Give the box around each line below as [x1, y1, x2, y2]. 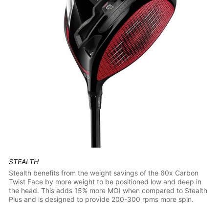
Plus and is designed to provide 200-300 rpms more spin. [8, 195, 194, 204]
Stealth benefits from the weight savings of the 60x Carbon [8, 169, 198, 177]
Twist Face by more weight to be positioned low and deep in [8, 177, 201, 186]
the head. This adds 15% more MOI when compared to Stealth [8, 186, 207, 195]
